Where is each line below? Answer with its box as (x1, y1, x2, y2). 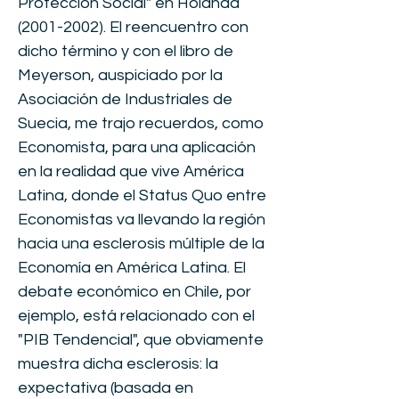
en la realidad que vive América (18, 163, 244, 180)
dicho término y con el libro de (18, 43, 233, 60)
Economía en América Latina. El (18, 259, 246, 276)
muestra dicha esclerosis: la (18, 355, 218, 372)
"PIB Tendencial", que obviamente (18, 331, 264, 348)
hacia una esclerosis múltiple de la (18, 235, 265, 252)
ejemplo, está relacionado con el (18, 307, 255, 324)
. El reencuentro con (103, 19, 248, 36)
